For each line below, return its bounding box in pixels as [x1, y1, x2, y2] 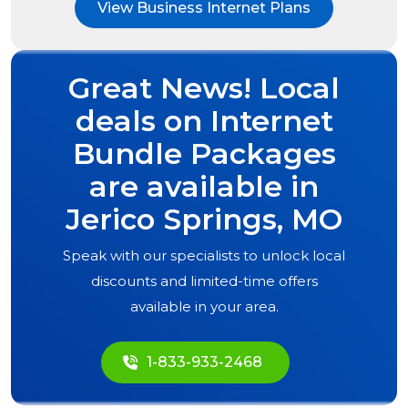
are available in [89, 168, 319, 205]
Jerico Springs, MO [66, 201, 342, 238]
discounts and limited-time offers [90, 272, 318, 291]
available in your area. [129, 298, 279, 316]
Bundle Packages [72, 136, 336, 172]
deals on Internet [75, 103, 333, 139]
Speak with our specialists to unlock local [63, 247, 345, 265]
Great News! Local [68, 70, 340, 107]
